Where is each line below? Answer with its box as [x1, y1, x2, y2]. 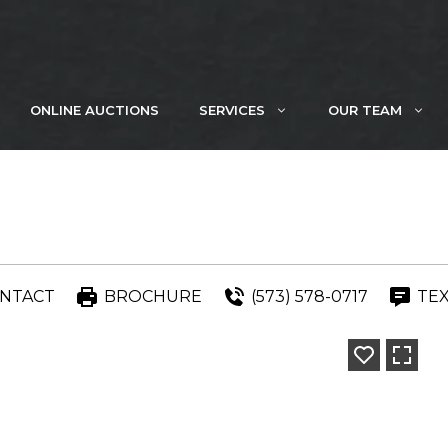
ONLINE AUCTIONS [30, 102, 159, 118]
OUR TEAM [328, 102, 402, 118]
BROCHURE [103, 287, 202, 306]
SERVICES [199, 102, 265, 118]
